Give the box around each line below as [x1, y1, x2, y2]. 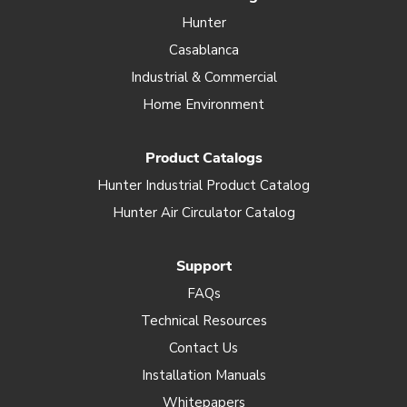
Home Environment [143, 95, 264, 114]
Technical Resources [140, 312, 267, 330]
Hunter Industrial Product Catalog [97, 176, 310, 194]
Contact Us [169, 339, 238, 357]
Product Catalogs [144, 148, 263, 168]
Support [175, 256, 232, 276]
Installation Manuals [141, 366, 266, 384]
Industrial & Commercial [130, 68, 277, 86]
